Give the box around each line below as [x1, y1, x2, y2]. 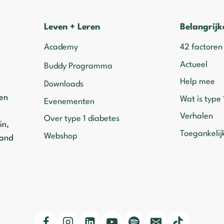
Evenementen [43, 97, 94, 106]
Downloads [43, 80, 83, 89]
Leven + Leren [43, 23, 100, 32]
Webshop [43, 131, 77, 140]
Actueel [180, 60, 208, 69]
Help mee [180, 77, 215, 86]
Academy [43, 43, 78, 52]
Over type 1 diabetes [43, 114, 119, 123]
